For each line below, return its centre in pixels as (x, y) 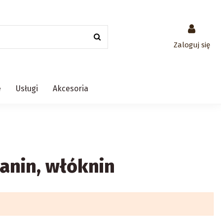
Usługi (27, 89)
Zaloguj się (192, 45)
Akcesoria (71, 89)
